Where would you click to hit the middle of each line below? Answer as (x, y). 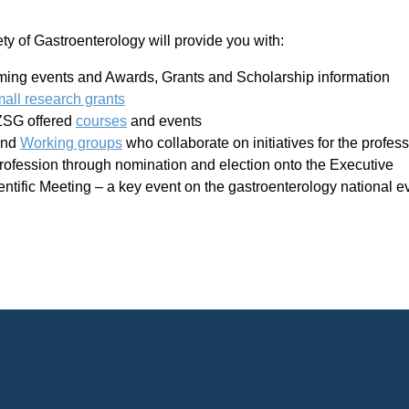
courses (101, 121)
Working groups (71, 143)
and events (164, 121)
